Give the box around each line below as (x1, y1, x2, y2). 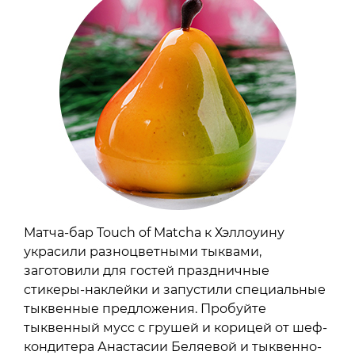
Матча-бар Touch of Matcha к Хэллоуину (24, 224, 284, 240)
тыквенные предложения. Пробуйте (24, 300, 266, 316)
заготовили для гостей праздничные (24, 262, 269, 278)
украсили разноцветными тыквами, (24, 243, 261, 259)
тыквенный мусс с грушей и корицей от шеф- (24, 319, 327, 335)
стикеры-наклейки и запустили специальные (24, 281, 326, 297)
